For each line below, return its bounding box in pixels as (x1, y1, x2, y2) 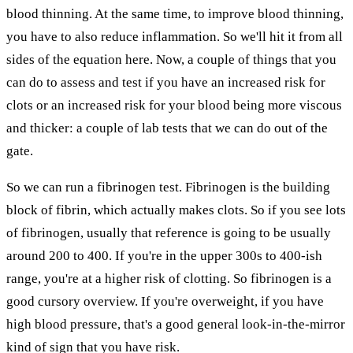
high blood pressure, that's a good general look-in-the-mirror (6, 316, 345, 332)
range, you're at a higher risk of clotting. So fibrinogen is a (6, 270, 332, 286)
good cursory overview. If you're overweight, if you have (6, 293, 324, 309)
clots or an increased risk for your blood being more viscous (6, 97, 342, 113)
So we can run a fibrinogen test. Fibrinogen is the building (6, 179, 330, 195)
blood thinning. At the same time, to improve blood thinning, (6, 6, 344, 21)
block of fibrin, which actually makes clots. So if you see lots (6, 202, 346, 217)
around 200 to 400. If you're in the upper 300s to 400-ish (6, 247, 322, 263)
